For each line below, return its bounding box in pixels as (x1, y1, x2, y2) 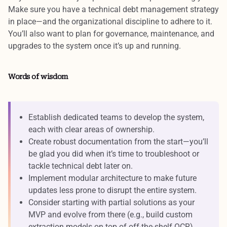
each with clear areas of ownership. (28, 124, 155, 134)
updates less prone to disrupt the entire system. (28, 185, 197, 195)
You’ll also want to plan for (8, 28, 105, 39)
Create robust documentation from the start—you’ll (28, 136, 208, 146)
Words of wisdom (8, 72, 68, 81)
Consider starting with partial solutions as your (28, 197, 195, 207)
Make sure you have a (8, 4, 88, 14)
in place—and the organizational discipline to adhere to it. (8, 16, 212, 26)
